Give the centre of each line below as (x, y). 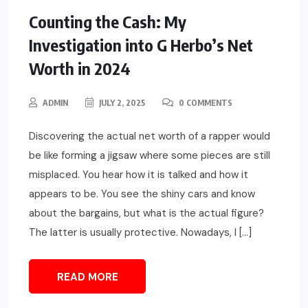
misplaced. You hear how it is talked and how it (139, 174)
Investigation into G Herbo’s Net (141, 44)
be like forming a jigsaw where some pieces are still (150, 155)
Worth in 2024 (80, 68)
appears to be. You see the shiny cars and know (142, 194)
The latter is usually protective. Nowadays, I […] (140, 232)
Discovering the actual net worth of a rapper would (150, 136)
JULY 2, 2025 (121, 102)
